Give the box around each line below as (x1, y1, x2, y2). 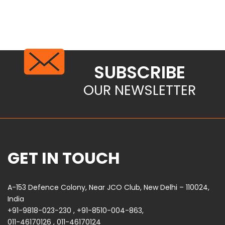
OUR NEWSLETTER (83, 80, 196, 99)
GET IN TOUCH (8, 146, 120, 169)
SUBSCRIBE (94, 60, 185, 84)
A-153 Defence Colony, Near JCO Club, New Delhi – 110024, (8, 182, 209, 192)
